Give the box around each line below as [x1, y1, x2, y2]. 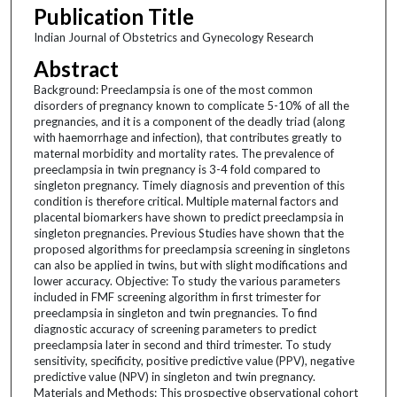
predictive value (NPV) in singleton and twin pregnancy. [33, 369, 315, 384]
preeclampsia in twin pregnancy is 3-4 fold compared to [33, 161, 321, 176]
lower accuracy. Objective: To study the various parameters [33, 273, 340, 288]
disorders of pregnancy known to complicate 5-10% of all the [33, 97, 349, 113]
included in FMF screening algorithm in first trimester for [33, 289, 321, 304]
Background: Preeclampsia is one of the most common [33, 82, 313, 97]
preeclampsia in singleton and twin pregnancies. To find [33, 305, 317, 320]
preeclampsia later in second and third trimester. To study [33, 337, 331, 352]
